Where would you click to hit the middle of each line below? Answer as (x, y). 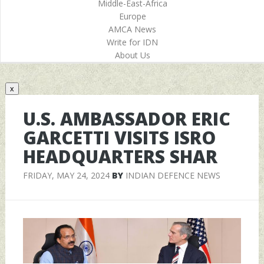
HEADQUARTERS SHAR (120, 156)
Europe (132, 16)
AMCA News (132, 29)
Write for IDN (132, 42)
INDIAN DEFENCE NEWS (173, 175)
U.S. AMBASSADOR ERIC (126, 118)
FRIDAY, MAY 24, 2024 (66, 175)
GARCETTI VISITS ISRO (119, 137)
